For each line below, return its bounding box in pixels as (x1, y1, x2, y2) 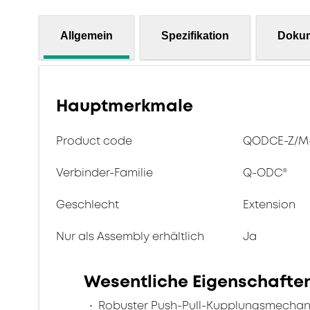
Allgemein (60, 29, 113, 42)
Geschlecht (56, 197, 119, 212)
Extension (243, 197, 295, 212)
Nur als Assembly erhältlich (56, 228, 204, 244)
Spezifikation (161, 29, 229, 42)
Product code (56, 133, 132, 149)
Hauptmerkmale (56, 94, 193, 118)
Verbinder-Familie (56, 165, 153, 181)
